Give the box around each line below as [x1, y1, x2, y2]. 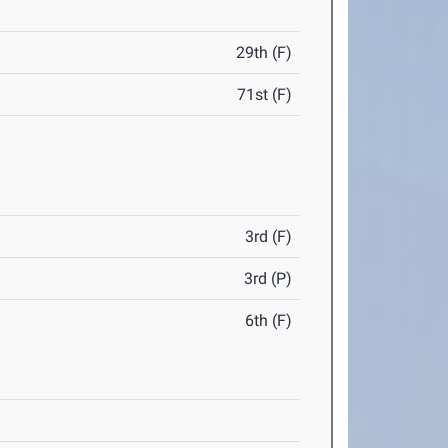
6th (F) [245, 311, 293, 331]
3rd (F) [245, 227, 293, 247]
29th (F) [236, 43, 293, 63]
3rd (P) [244, 269, 293, 289]
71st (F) [237, 85, 293, 105]
